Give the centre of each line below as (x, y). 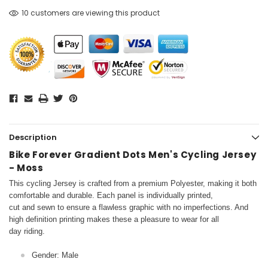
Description (33, 138)
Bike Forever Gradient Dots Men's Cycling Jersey (133, 155)
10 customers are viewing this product (90, 13)
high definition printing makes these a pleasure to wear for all (114, 220)
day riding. (27, 232)
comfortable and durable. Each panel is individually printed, (111, 196)
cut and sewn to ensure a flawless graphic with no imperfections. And (129, 208)
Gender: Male (55, 255)
